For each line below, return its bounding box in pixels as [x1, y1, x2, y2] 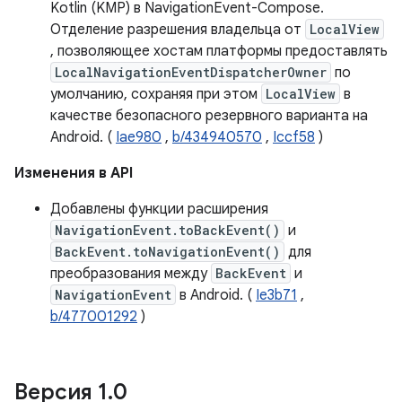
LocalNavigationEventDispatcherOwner [55, 64, 327, 81]
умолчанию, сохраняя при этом [50, 85, 261, 103]
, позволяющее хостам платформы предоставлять [50, 42, 388, 60]
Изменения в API [14, 164, 133, 182]
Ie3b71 [256, 286, 297, 304]
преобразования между [50, 265, 211, 283]
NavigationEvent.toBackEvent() [55, 222, 280, 239]
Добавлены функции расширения [50, 200, 268, 218]
